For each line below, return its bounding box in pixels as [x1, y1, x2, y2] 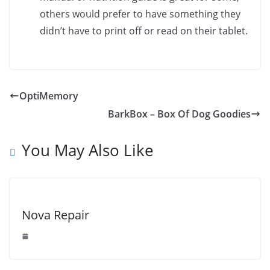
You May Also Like [22, 139, 154, 162]
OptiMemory [19, 89, 78, 103]
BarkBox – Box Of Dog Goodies [108, 107, 251, 121]
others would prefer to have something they [40, 7, 240, 21]
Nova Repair [22, 207, 89, 224]
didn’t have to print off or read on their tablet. [40, 24, 248, 38]
